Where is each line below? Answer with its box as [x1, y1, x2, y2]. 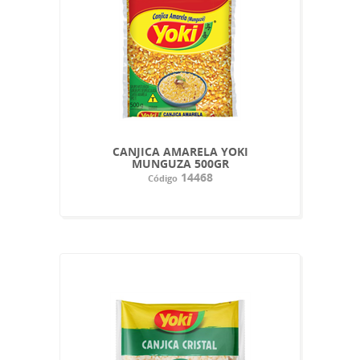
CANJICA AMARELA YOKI [112, 143, 248, 159]
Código [147, 171, 178, 184]
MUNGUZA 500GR [131, 155, 229, 171]
